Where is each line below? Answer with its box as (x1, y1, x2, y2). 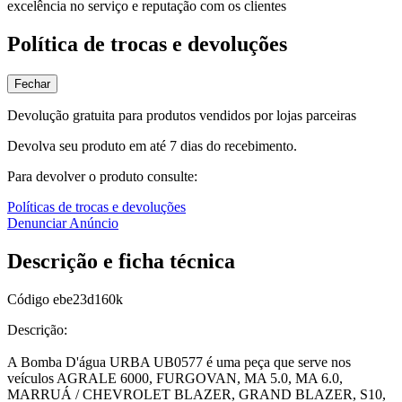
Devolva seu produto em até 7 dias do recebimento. (7, 138, 297, 154)
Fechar (14, 77, 50, 92)
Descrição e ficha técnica (7, 249, 235, 273)
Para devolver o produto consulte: (7, 169, 197, 185)
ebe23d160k (53, 291, 123, 307)
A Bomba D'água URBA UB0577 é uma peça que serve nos (7, 354, 351, 370)
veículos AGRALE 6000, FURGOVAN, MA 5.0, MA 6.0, (7, 370, 343, 386)
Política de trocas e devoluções (7, 32, 287, 57)
